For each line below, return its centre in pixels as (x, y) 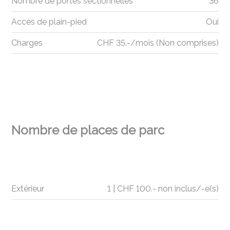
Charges (27, 43)
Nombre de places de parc (88, 130)
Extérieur (28, 189)
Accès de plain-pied (49, 22)
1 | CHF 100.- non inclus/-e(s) (163, 189)
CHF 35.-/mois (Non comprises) (158, 43)
